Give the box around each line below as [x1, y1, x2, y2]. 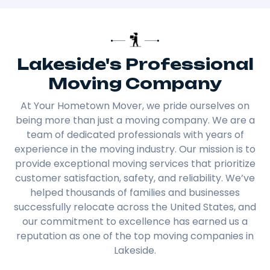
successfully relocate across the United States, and [14, 200, 256, 215]
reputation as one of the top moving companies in [16, 229, 254, 243]
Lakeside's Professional [16, 54, 254, 74]
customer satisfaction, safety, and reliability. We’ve [15, 171, 255, 186]
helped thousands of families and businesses [30, 186, 240, 200]
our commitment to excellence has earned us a [22, 215, 248, 229]
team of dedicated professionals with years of [26, 128, 244, 142]
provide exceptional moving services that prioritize [14, 157, 256, 171]
